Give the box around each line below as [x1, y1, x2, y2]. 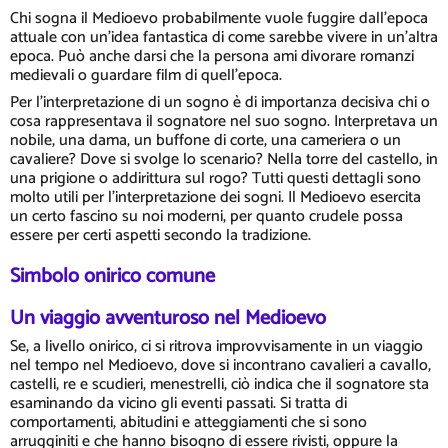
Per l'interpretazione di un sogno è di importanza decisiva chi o [10, 89, 430, 116]
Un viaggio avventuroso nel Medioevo [10, 302, 326, 335]
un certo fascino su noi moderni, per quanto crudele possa [10, 203, 403, 230]
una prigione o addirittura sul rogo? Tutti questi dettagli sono [10, 165, 421, 192]
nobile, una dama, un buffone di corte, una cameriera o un [10, 127, 401, 154]
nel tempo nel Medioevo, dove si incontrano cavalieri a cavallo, [10, 352, 431, 379]
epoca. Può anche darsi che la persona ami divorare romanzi [10, 43, 414, 70]
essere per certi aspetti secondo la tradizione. [10, 222, 311, 249]
